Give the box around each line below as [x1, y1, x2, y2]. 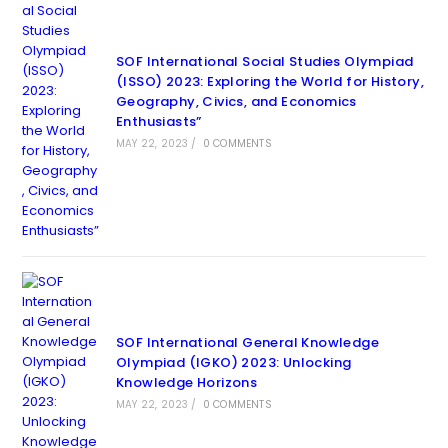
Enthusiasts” [115, 112, 202, 131]
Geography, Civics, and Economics [115, 92, 357, 111]
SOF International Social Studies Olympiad [115, 52, 414, 71]
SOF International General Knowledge [115, 333, 379, 352]
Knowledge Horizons [115, 373, 258, 392]
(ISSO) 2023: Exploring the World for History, [115, 72, 424, 91]
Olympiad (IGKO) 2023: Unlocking [115, 353, 352, 372]
